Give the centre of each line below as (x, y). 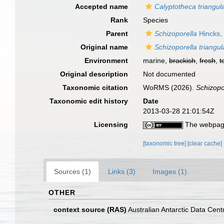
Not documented (169, 74)
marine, (156, 60)
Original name (104, 47)
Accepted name (102, 6)
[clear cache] (205, 143)
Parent (117, 33)
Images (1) (170, 171)
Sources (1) (72, 171)
